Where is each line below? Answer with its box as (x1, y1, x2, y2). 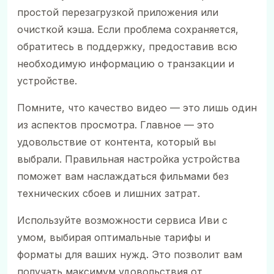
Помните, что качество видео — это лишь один (17, 101, 257, 114)
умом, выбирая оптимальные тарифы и (17, 231, 210, 243)
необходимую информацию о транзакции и (17, 57, 234, 70)
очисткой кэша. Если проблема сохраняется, (17, 23, 239, 35)
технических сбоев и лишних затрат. (17, 187, 200, 199)
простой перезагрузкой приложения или (17, 6, 218, 18)
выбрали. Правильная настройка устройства (17, 152, 240, 165)
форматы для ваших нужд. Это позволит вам (17, 248, 242, 261)
